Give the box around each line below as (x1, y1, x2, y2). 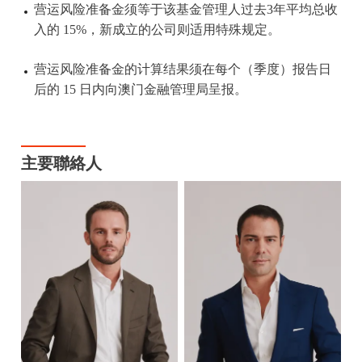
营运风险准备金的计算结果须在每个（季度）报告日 (33, 62, 331, 78)
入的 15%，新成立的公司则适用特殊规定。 (33, 23, 280, 38)
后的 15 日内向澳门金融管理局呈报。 (33, 82, 247, 98)
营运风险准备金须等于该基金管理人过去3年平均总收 (33, 2, 338, 18)
